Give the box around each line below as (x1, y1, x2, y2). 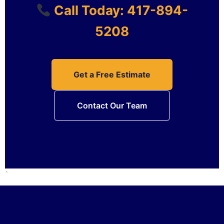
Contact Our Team (77, 100, 147, 111)
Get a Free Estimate (73, 69, 150, 80)
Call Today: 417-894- (50, 2, 188, 18)
